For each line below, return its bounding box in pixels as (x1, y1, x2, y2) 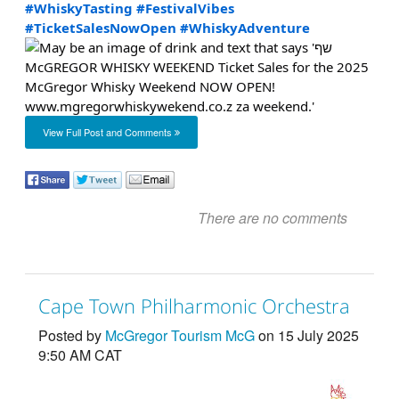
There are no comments (198, 207, 348, 228)
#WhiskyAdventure (179, 18, 310, 37)
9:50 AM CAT (37, 344, 122, 365)
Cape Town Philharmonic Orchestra (37, 291, 350, 319)
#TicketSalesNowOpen (24, 18, 176, 37)
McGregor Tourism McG (104, 324, 255, 346)
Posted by (37, 324, 105, 346)
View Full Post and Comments (42, 124, 175, 139)
